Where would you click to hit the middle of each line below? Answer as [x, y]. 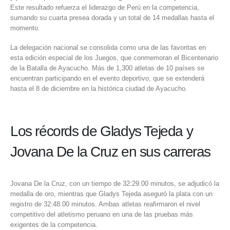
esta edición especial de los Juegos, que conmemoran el [96, 58]
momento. [25, 28]
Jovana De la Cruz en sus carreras [111, 152]
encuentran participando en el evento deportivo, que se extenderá [107, 79]
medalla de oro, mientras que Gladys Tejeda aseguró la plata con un [111, 194]
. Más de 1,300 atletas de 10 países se [146, 68]
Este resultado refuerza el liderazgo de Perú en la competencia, [105, 7]
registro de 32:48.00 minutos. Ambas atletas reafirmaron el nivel [105, 204]
